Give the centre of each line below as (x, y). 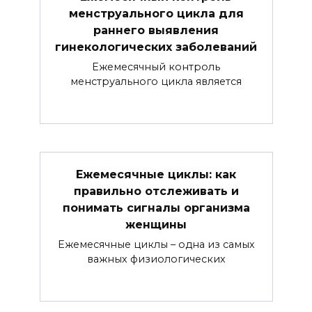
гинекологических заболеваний (156, 47)
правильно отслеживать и (156, 191)
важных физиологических (156, 259)
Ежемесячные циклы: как (156, 174)
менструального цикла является (156, 81)
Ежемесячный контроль (156, 67)
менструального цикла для (156, 13)
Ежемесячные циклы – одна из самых (156, 245)
